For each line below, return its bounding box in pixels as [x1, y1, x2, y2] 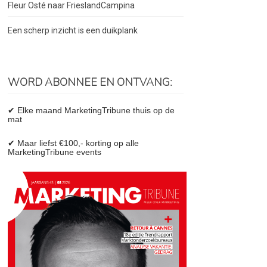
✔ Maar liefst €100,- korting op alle [8, 138, 139, 148]
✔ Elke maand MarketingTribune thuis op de [8, 105, 175, 115]
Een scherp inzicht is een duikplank [8, 26, 138, 35]
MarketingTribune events [8, 147, 102, 157]
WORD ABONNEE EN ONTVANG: [8, 75, 173, 89]
